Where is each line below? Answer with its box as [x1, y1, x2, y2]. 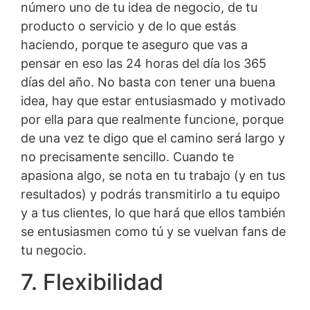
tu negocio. [21, 243, 86, 258]
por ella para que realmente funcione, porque [21, 112, 284, 127]
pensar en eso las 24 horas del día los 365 [21, 56, 266, 71]
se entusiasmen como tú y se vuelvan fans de [21, 224, 286, 239]
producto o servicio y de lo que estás [21, 19, 236, 34]
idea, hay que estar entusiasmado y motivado [21, 93, 286, 109]
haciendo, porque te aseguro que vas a [21, 37, 248, 53]
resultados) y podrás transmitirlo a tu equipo [21, 187, 280, 202]
